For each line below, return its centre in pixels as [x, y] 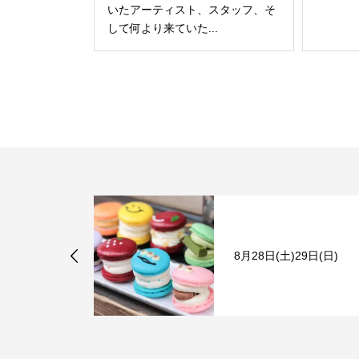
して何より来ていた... [163, 28]
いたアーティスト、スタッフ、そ [192, 10]
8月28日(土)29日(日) [153, 255]
